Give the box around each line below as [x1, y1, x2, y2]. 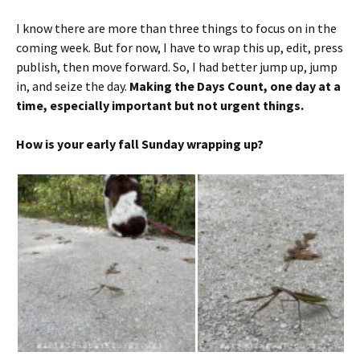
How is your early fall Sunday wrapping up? [16, 135, 266, 152]
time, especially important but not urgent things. [16, 96, 304, 113]
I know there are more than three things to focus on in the [16, 19, 337, 36]
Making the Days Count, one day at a [129, 77, 341, 94]
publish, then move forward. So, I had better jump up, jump [16, 58, 337, 75]
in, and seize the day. [16, 77, 129, 94]
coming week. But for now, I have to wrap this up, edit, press [16, 39, 343, 55]
